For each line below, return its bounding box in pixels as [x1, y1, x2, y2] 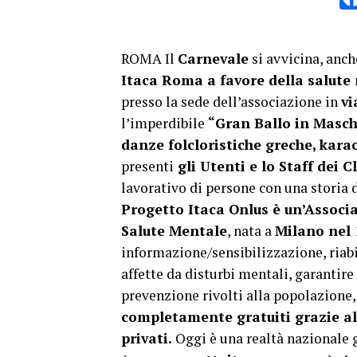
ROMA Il [121, 49, 178, 68]
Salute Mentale [121, 222, 227, 240]
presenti [121, 157, 174, 175]
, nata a [227, 222, 275, 240]
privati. [121, 329, 172, 347]
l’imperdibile [121, 114, 208, 132]
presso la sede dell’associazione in [121, 92, 341, 111]
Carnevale [178, 49, 249, 68]
